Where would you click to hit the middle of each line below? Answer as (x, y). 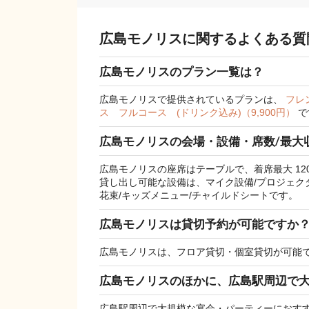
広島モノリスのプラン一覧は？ (181, 72)
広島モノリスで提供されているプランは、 (192, 100)
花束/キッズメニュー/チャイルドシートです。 (199, 196)
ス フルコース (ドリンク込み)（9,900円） (199, 113)
